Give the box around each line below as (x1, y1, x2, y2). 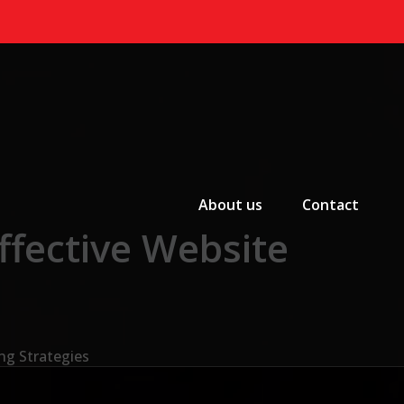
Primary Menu (179, 168, 276, 188)
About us (198, 195, 262, 216)
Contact (302, 195, 359, 216)
